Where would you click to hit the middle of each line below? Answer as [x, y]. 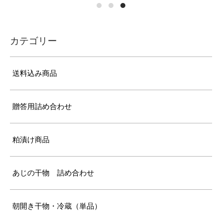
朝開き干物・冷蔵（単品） [57, 206]
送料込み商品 [35, 73]
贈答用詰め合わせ [42, 106]
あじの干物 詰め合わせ [53, 173]
